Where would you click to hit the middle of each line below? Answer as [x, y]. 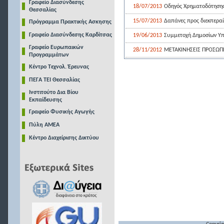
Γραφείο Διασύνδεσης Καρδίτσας [70, 35]
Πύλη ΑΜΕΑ [44, 125]
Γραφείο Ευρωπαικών [56, 47]
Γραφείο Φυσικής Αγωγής [61, 112]
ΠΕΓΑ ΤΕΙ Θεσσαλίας [54, 80]
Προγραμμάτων [49, 55]
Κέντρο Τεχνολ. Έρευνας [59, 67]
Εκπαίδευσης [45, 100]
